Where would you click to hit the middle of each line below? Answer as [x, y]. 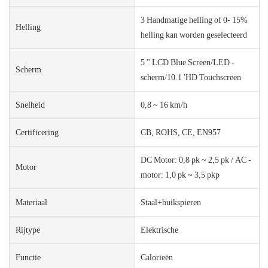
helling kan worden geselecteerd [194, 34]
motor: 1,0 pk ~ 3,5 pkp [180, 174]
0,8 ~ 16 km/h [164, 104]
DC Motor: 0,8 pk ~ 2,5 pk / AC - [196, 159]
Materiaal [31, 202]
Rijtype [28, 229]
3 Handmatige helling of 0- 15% [194, 19]
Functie [28, 257]
